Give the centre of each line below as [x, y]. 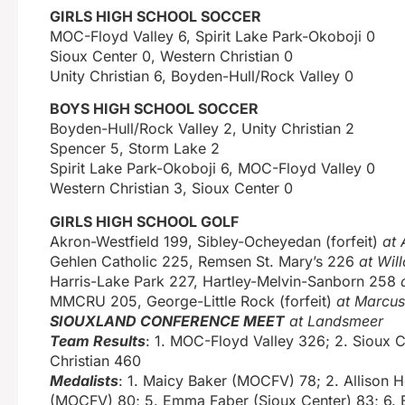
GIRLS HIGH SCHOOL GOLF [144, 221]
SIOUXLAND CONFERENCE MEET [167, 320]
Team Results [98, 340]
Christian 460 [95, 360]
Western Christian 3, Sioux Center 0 [171, 188]
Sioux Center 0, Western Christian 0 [171, 56]
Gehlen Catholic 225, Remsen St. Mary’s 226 [204, 261]
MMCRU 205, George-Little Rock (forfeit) [193, 301]
